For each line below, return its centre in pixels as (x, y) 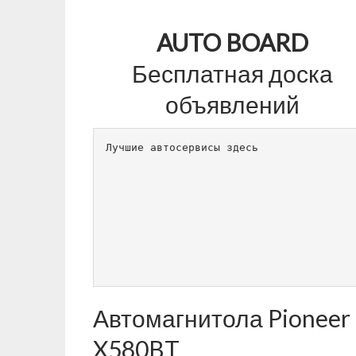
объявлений (232, 104)
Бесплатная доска (232, 73)
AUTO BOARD (232, 42)
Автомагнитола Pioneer (222, 318)
